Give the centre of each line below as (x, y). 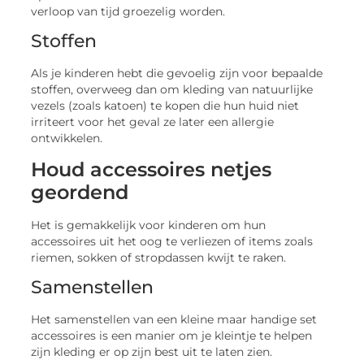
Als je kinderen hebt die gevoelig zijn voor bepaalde (177, 74)
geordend (80, 192)
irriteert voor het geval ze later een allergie (153, 122)
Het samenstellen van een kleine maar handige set (174, 320)
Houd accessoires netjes (152, 169)
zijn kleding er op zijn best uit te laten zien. (152, 352)
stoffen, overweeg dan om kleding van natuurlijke (172, 90)
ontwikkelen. (67, 139)
